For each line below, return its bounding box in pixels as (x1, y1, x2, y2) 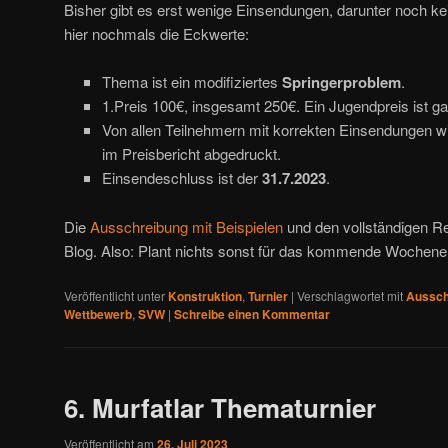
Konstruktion (168, 287, 242, 305)
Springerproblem (281, 71, 401, 94)
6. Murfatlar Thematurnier (64, 388, 376, 426)
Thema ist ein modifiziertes (101, 71, 282, 93)
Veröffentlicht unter (64, 287, 165, 304)
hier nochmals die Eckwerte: (64, 22, 249, 44)
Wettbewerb (64, 305, 132, 323)
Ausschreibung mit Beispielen (90, 215, 283, 237)
